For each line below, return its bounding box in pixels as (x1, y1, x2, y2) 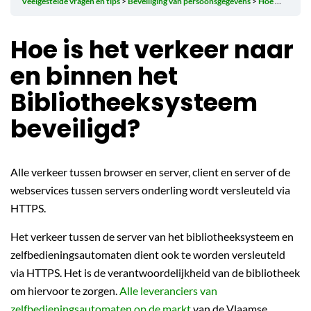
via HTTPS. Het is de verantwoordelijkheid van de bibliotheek (10, 266, 300, 279)
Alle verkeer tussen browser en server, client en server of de (10, 165, 290, 178)
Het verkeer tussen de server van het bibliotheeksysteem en (10, 230, 294, 243)
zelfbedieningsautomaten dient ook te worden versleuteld (10, 248, 285, 261)
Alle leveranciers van (119, 284, 217, 297)
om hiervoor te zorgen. (10, 284, 119, 297)
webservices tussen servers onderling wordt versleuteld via (10, 183, 290, 196)
